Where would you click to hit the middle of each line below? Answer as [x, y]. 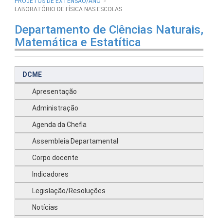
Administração [55, 108]
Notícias [45, 207]
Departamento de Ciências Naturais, [109, 30]
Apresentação [54, 91]
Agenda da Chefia [59, 125]
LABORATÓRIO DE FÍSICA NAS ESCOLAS [68, 9]
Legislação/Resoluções [69, 191]
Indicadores [50, 174]
